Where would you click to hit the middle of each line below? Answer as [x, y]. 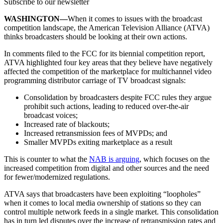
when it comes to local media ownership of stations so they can [103, 203]
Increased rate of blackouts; [68, 124]
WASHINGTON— [36, 18]
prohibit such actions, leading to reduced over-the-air [106, 106]
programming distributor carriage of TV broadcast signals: [95, 80]
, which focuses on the [174, 159]
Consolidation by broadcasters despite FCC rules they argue [118, 97]
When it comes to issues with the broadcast [135, 18]
